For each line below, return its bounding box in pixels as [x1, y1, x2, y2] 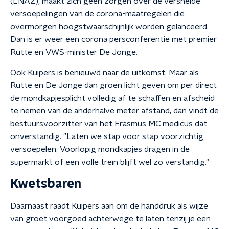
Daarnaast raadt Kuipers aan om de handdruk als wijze [10, 202, 208, 210]
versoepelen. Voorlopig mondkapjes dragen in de [10, 145, 190, 153]
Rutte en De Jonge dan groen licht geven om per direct [10, 81, 217, 89]
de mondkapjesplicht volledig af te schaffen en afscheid [10, 94, 215, 102]
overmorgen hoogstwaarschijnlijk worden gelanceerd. [10, 22, 209, 31]
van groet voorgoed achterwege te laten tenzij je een [10, 215, 211, 223]
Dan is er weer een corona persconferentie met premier [10, 35, 217, 43]
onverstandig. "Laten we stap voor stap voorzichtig [10, 132, 203, 141]
